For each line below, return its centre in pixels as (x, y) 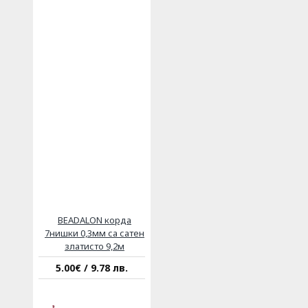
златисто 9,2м (94, 246)
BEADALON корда (94, 220)
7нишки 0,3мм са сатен (94, 233)
